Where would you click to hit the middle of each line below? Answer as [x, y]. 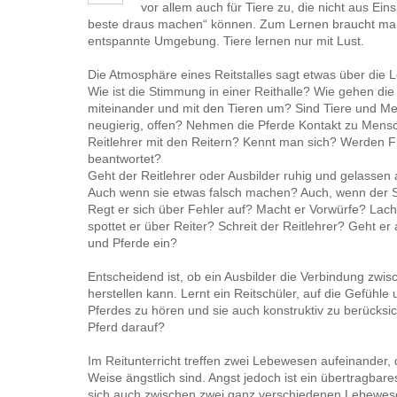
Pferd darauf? [126, 327]
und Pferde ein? [132, 243]
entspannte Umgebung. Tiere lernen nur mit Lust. [226, 41]
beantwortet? [125, 159]
